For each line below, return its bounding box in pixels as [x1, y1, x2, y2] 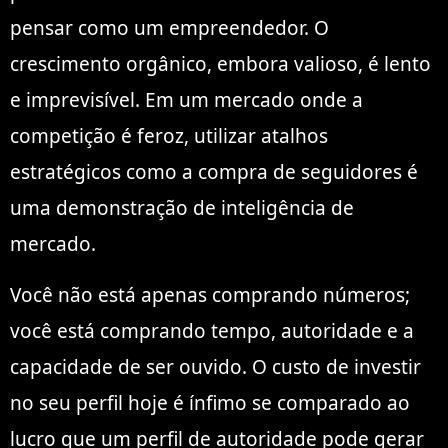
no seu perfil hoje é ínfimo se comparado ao [10, 389, 410, 416]
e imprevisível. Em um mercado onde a [10, 87, 363, 114]
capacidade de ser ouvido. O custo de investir [10, 353, 421, 380]
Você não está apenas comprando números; [10, 281, 410, 308]
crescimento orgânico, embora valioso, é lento [10, 51, 431, 78]
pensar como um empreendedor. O [10, 15, 329, 42]
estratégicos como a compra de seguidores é [10, 159, 418, 186]
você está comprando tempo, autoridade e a [10, 317, 414, 344]
